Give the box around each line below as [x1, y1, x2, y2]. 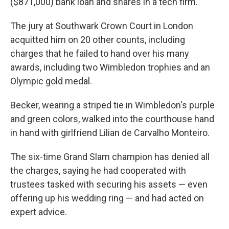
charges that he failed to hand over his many [10, 48, 189, 59]
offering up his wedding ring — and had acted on [10, 193, 204, 203]
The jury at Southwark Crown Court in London [10, 20, 193, 31]
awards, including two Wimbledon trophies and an [10, 62, 210, 73]
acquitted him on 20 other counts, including [10, 34, 185, 45]
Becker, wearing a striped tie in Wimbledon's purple [10, 100, 215, 110]
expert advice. [10, 207, 67, 217]
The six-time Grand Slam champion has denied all [10, 151, 210, 162]
